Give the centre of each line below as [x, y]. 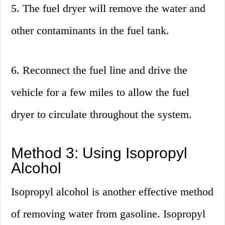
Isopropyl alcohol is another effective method [113, 192]
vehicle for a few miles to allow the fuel [100, 92]
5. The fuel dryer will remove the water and [108, 9]
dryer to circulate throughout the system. [102, 115]
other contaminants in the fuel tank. [90, 31]
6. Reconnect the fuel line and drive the [99, 70]
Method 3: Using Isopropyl [99, 153]
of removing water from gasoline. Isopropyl [108, 214]
